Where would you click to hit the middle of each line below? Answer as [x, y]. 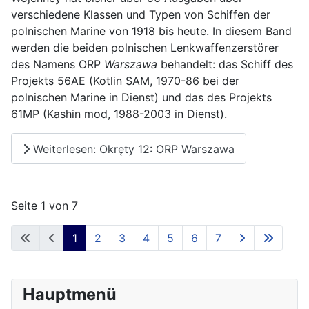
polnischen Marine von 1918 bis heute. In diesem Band [151, 31]
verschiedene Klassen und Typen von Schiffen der [141, 15]
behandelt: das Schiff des [225, 64]
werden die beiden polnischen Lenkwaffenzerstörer [145, 48]
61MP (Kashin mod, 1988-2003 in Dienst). [119, 114]
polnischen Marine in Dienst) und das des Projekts [141, 98]
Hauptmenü [70, 295]
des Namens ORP [58, 64]
